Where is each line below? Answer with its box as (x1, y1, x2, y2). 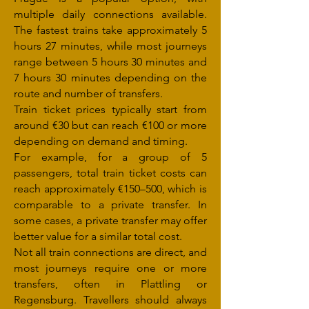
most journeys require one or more (14, 261, 207, 275)
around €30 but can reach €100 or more (14, 119, 207, 132)
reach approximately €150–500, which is (14, 182, 207, 195)
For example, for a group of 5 (14, 150, 207, 163)
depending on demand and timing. (14, 134, 188, 148)
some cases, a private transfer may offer (14, 214, 207, 227)
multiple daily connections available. (14, 8, 207, 21)
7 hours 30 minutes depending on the (14, 71, 207, 84)
